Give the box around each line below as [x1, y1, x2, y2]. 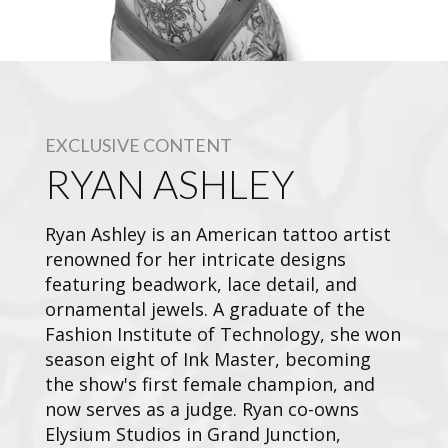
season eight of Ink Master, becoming [45, 346, 371, 371]
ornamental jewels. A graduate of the [45, 296, 365, 321]
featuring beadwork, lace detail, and [45, 271, 357, 296]
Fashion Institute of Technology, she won [45, 321, 401, 346]
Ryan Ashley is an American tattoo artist [45, 221, 391, 246]
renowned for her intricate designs [45, 246, 346, 271]
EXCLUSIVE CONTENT [45, 133, 232, 156]
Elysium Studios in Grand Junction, [45, 421, 341, 446]
